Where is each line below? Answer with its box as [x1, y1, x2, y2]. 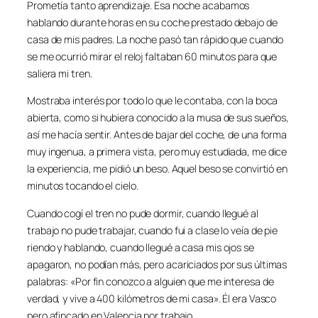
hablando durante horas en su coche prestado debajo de [27, 16, 278, 30]
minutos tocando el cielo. [27, 179, 138, 193]
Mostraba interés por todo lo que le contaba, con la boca [27, 94, 278, 108]
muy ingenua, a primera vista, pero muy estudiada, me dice [27, 145, 287, 159]
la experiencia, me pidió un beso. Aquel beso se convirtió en [27, 162, 287, 176]
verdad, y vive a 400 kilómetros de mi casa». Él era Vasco [27, 291, 277, 305]
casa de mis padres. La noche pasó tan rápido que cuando [27, 33, 283, 47]
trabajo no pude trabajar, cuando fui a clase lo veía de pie [27, 223, 278, 237]
